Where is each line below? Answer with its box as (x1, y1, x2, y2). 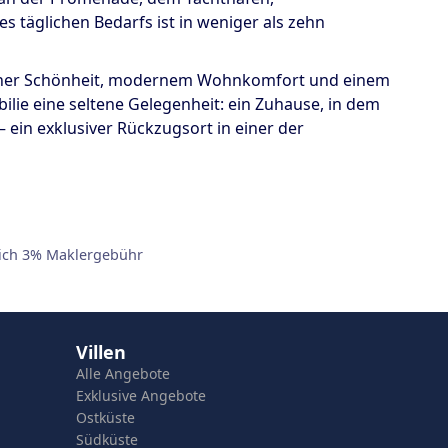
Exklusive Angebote (76, 386, 206, 406)
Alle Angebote (76, 364, 170, 384)
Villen (76, 340, 126, 365)
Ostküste (76, 408, 135, 428)
